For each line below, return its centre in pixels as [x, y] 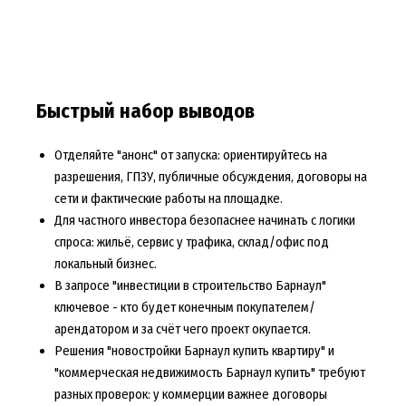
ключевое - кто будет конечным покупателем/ [184, 308]
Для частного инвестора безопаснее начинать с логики [204, 221]
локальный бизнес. [105, 264]
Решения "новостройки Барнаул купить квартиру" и [194, 351]
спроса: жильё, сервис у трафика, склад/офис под [191, 242]
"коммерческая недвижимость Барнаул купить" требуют [209, 373]
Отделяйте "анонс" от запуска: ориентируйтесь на [190, 155]
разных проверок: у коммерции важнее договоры [190, 395]
